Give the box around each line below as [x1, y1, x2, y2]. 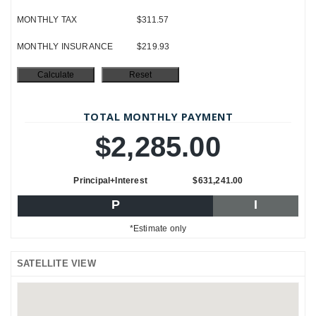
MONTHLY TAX [17, 14, 78, 25]
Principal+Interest [73, 175, 147, 186]
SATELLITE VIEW [17, 257, 96, 269]
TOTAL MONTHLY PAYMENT [83, 109, 233, 123]
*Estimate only [129, 223, 187, 233]
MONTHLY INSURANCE [17, 41, 114, 51]
